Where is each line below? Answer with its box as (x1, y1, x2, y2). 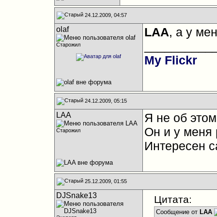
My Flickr (144, 53, 197, 67)
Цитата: (154, 194, 192, 205)
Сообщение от (155, 208, 200, 216)
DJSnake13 (56, 191, 97, 200)
